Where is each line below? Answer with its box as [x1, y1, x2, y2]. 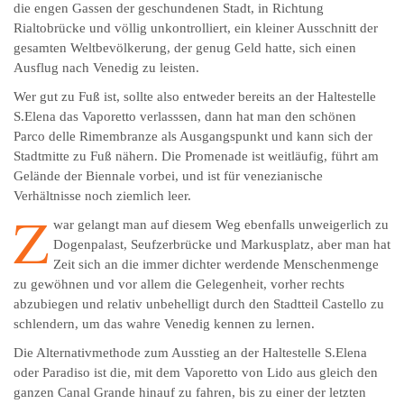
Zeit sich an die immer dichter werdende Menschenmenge [53, 257, 379, 272]
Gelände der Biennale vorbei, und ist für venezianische [14, 169, 323, 184]
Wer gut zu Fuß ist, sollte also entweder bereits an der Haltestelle [14, 89, 376, 105]
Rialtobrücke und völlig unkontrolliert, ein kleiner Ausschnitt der [14, 21, 378, 36]
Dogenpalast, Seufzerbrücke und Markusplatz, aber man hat [53, 237, 390, 252]
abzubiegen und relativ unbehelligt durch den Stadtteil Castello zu [14, 297, 384, 312]
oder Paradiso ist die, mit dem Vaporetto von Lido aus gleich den [14, 365, 378, 381]
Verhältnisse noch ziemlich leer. [14, 188, 191, 204]
